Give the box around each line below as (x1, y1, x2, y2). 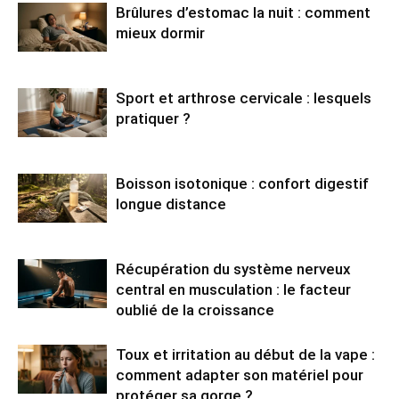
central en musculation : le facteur (116, 280, 351, 298)
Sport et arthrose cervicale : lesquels (116, 88, 371, 107)
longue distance (116, 194, 226, 213)
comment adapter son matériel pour (116, 365, 363, 384)
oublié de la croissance (116, 300, 274, 319)
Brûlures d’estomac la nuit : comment (116, 3, 370, 21)
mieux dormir (116, 23, 205, 42)
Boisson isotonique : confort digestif (116, 174, 369, 192)
